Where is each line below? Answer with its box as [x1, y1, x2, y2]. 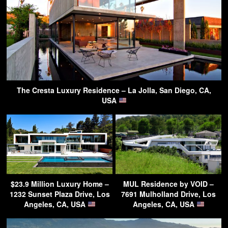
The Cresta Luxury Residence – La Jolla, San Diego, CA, [17, 84, 211, 95]
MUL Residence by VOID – [123, 178, 214, 189]
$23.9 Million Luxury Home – [10, 178, 109, 189]
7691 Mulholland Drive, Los [121, 188, 216, 199]
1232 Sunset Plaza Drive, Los [9, 188, 110, 199]
